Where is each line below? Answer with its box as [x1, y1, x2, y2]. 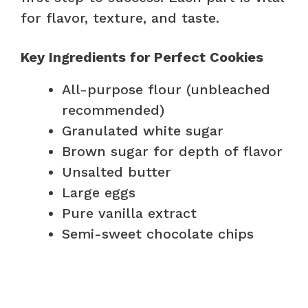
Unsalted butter [62, 163, 171, 180]
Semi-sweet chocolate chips [62, 225, 254, 242]
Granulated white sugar [62, 122, 223, 139]
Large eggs [62, 184, 135, 201]
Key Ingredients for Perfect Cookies [21, 48, 263, 65]
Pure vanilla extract [62, 204, 197, 221]
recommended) [62, 101, 164, 118]
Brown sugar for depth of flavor [62, 142, 283, 159]
